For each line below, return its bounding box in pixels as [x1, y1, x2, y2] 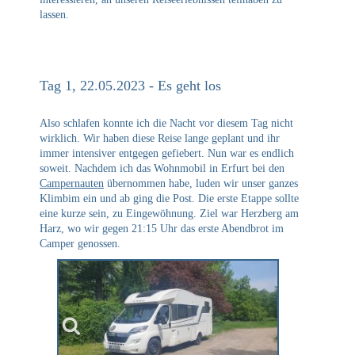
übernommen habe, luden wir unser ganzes [104, 177, 298, 189]
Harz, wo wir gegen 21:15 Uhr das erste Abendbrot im [40, 222, 284, 235]
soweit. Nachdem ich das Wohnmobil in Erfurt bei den [40, 162, 284, 174]
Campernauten [40, 177, 104, 189]
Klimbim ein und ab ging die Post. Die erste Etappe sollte [40, 192, 299, 204]
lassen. [40, 8, 69, 21]
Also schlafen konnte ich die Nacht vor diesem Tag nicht [40, 116, 293, 129]
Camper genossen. [40, 237, 120, 250]
